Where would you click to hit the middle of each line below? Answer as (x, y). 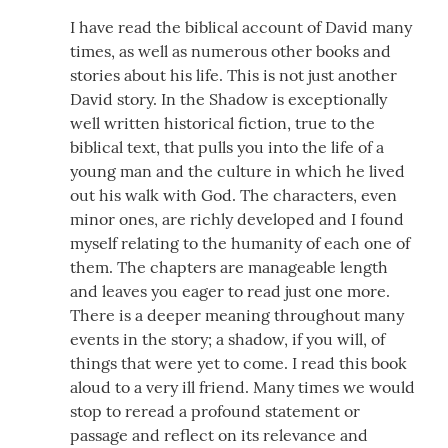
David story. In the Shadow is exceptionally (228, 98)
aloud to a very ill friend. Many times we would (242, 386)
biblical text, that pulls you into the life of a (227, 146)
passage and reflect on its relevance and (219, 434)
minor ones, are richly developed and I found (237, 218)
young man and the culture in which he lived (237, 170)
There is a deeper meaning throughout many (237, 314)
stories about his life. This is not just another (233, 74)
